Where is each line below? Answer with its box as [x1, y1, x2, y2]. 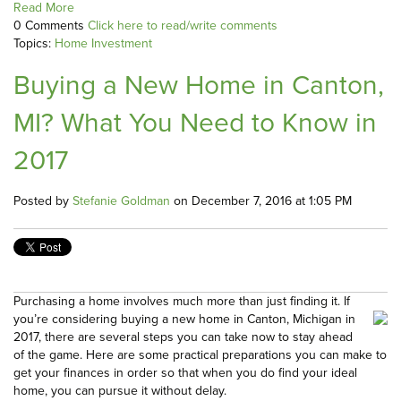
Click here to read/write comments [88, 16, 277, 36]
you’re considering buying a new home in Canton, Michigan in [13, 310, 355, 329]
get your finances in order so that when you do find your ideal [13, 363, 357, 383]
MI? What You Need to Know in [13, 103, 377, 143]
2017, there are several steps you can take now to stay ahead [13, 328, 353, 347]
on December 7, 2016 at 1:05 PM [170, 192, 352, 211]
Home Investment [55, 34, 152, 54]
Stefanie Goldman [73, 192, 170, 211]
